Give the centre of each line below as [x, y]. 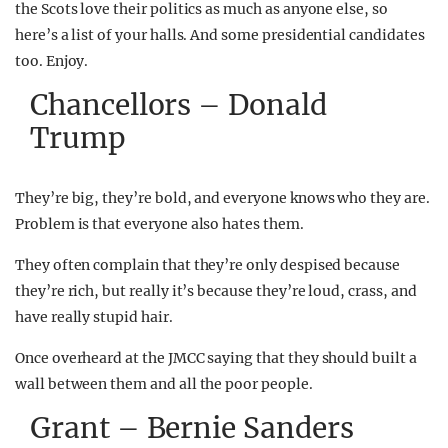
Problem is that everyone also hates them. [159, 224]
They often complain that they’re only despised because [207, 265]
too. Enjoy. [52, 61]
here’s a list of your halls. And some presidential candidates [220, 35]
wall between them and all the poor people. [164, 384]
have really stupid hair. [94, 317]
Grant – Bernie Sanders [192, 428]
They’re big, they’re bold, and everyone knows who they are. [222, 198]
